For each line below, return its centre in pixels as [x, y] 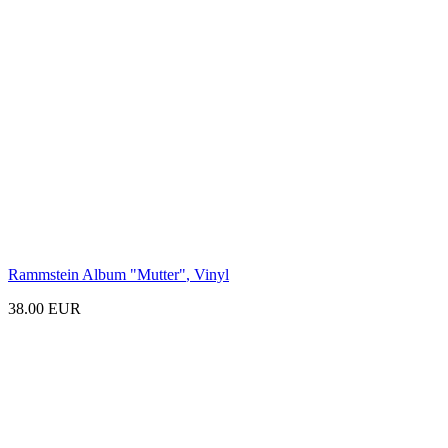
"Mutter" [158, 274]
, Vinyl [207, 274]
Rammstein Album [69, 274]
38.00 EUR [44, 308]
